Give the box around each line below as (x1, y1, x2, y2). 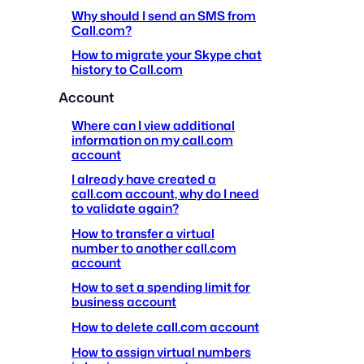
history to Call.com (71, 60, 183, 79)
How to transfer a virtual (71, 223, 214, 242)
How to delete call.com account (71, 317, 259, 336)
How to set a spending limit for (71, 278, 250, 297)
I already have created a (71, 170, 216, 188)
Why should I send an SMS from (71, 6, 256, 24)
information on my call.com (71, 130, 233, 149)
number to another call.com (71, 238, 236, 257)
